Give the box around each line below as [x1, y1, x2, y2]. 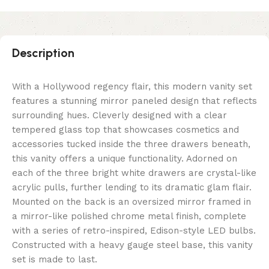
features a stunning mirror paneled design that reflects [12, 95, 257, 107]
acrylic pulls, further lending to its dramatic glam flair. [12, 182, 252, 193]
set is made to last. [12, 254, 97, 265]
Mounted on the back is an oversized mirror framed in [12, 196, 251, 208]
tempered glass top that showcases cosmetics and [12, 124, 239, 136]
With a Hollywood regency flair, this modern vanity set [12, 81, 252, 92]
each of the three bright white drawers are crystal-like [12, 168, 256, 179]
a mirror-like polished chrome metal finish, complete [12, 211, 246, 222]
